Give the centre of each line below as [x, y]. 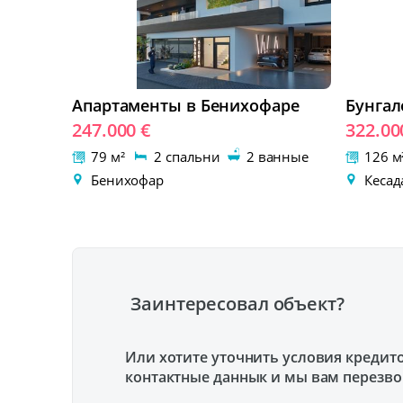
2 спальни [189, 157]
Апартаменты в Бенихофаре [186, 105]
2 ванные [276, 157]
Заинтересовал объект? [237, 304]
